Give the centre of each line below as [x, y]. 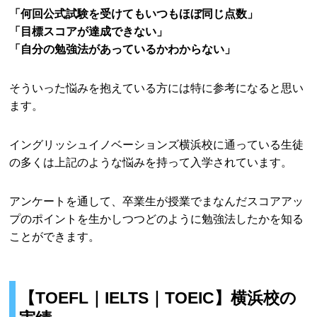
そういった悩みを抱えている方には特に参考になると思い [157, 87]
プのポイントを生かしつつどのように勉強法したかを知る [157, 218]
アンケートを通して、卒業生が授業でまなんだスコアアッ [157, 201]
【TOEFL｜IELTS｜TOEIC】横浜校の [158, 298]
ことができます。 [55, 236]
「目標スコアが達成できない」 [89, 31]
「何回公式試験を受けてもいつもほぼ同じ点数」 [134, 13]
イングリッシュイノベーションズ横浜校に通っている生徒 [157, 144]
